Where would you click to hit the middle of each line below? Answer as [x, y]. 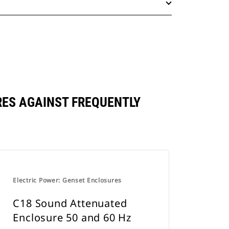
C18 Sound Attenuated [70, 203]
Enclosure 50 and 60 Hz [72, 217]
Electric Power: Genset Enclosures [67, 180]
